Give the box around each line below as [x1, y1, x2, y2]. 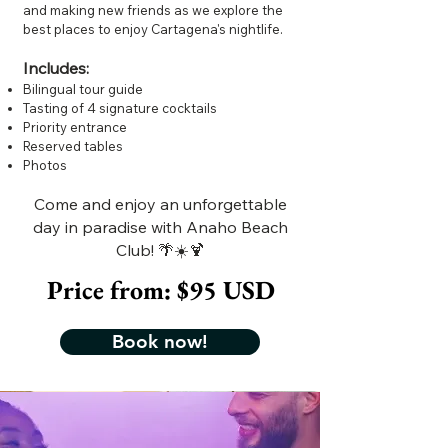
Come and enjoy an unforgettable [34, 193, 287, 214]
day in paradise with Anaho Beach [33, 216, 288, 237]
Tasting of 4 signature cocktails [23, 99, 217, 116]
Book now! [112, 329, 208, 353]
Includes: [23, 57, 89, 78]
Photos [23, 156, 67, 173]
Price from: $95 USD [46, 272, 275, 307]
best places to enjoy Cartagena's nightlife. [23, 20, 283, 37]
